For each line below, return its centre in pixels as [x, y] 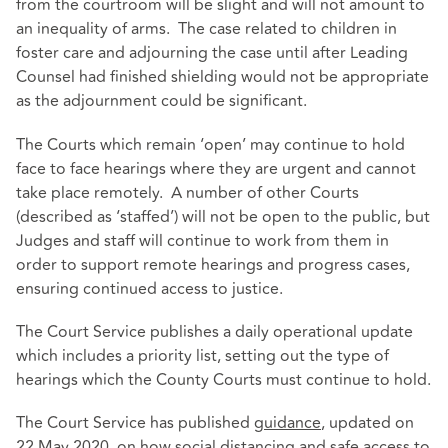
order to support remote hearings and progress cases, [213, 264]
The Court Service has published [135, 423]
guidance [287, 423]
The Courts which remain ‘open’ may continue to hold [210, 144]
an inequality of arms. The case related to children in [206, 29]
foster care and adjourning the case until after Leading [212, 53]
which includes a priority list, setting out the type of [202, 355]
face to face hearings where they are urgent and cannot [216, 168]
